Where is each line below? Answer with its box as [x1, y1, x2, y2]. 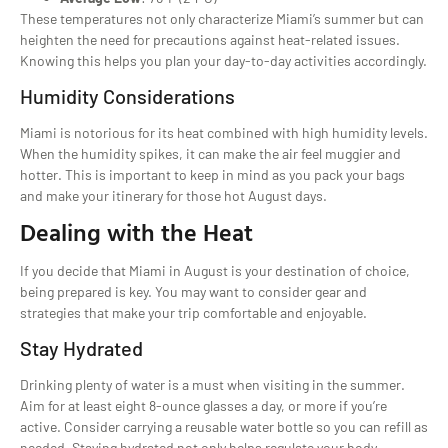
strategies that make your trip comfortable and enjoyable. [20, 304, 367, 322]
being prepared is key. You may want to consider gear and [20, 283, 367, 301]
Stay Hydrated [20, 335, 143, 360]
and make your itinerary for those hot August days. [20, 186, 327, 204]
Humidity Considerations [20, 83, 235, 108]
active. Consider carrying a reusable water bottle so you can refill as [20, 417, 428, 435]
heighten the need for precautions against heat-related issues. [20, 31, 400, 49]
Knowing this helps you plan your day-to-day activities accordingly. [20, 52, 427, 70]
